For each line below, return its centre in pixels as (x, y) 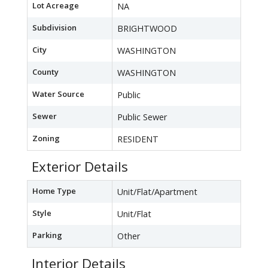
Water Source (58, 94)
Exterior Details (80, 167)
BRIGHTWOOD (147, 29)
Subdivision (54, 28)
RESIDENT (138, 139)
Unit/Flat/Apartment (157, 192)
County (45, 72)
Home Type (54, 191)
